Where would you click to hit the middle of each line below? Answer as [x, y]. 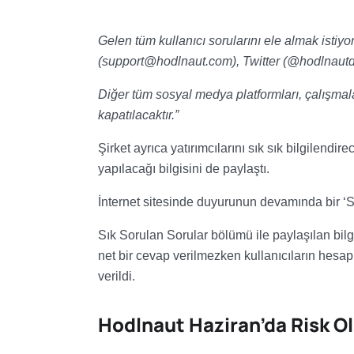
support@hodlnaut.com [167, 61]
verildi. [116, 276]
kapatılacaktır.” [138, 115]
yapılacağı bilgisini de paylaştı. [183, 169]
